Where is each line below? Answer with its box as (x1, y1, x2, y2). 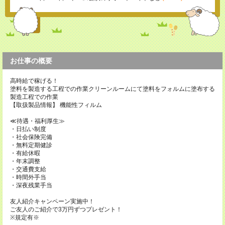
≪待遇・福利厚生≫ (10, 118, 65, 125)
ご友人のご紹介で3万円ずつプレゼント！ (10, 206, 122, 213)
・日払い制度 (10, 126, 46, 133)
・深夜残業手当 (10, 182, 52, 189)
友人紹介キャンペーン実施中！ (10, 198, 94, 205)
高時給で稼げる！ (10, 77, 58, 85)
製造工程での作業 (10, 93, 58, 101)
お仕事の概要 (10, 57, 52, 65)
